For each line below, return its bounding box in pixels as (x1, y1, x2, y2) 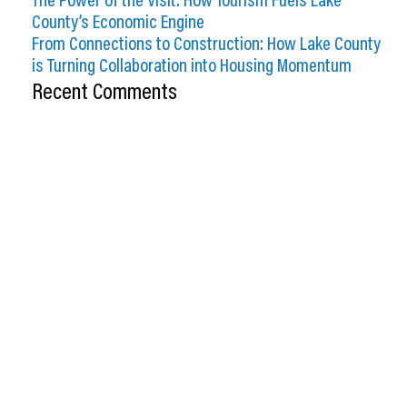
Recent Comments (32, 76, 177, 106)
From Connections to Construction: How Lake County (32, 31, 381, 55)
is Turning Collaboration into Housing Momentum (32, 53, 352, 77)
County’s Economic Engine (32, 9, 204, 34)
